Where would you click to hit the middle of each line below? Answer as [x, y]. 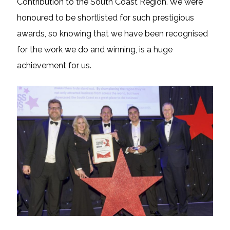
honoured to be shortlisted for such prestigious [105, 18]
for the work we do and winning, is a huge [94, 50]
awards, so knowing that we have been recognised [112, 34]
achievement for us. [54, 66]
